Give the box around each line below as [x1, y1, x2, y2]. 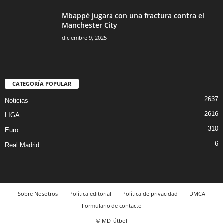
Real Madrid [5, 141, 39, 149]
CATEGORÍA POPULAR [12, 80, 71, 88]
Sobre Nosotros [18, 190, 58, 198]
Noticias [5, 97, 28, 105]
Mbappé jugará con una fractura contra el [62, 11, 204, 21]
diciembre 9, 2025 [62, 34, 107, 42]
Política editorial [69, 190, 111, 198]
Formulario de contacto [81, 202, 142, 210]
